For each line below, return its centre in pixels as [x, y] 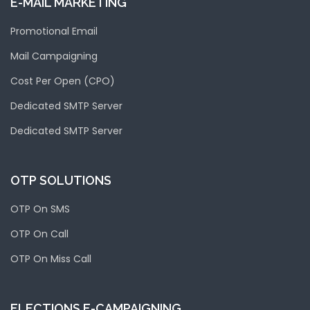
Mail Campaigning [54, 56]
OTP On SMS [40, 209]
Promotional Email [54, 31]
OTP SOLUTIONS [61, 180]
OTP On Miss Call [51, 259]
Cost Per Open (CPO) [63, 81]
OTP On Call [39, 234]
